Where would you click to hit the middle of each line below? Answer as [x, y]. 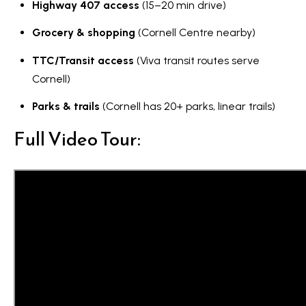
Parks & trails [66, 106]
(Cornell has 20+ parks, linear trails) [187, 106]
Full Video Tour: [77, 138]
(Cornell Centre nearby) [195, 33]
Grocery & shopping [83, 33]
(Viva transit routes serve [196, 60]
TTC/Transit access [83, 60]
